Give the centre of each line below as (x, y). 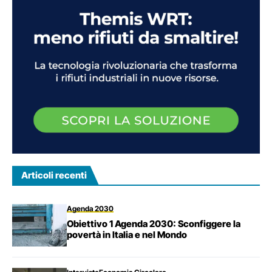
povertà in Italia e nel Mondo (127, 234)
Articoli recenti (54, 175)
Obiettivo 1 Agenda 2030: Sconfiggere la (154, 223)
